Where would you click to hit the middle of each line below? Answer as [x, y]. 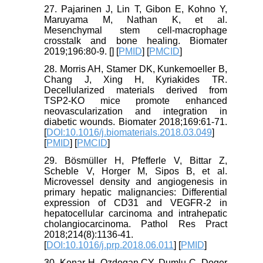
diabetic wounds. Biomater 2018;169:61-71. [136, 122]
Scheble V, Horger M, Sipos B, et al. [136, 171]
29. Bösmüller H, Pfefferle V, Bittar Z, [136, 161]
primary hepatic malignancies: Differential [136, 193]
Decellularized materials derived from [136, 90]
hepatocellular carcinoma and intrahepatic [136, 214]
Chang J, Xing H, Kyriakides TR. [136, 80]
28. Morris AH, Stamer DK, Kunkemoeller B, [136, 69]
